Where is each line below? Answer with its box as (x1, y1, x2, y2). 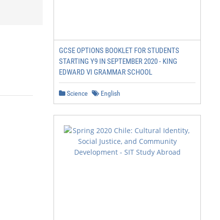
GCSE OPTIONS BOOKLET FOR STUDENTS (59, 46, 179, 55)
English (99, 89, 120, 97)
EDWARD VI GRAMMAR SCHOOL (59, 68, 152, 77)
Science (65, 89, 88, 97)
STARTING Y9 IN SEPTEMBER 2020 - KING (59, 57, 177, 66)
